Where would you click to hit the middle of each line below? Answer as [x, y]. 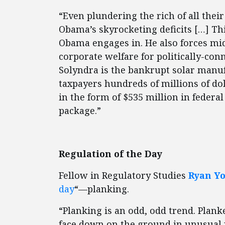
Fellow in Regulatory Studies [124, 175]
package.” [80, 110]
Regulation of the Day [110, 154]
